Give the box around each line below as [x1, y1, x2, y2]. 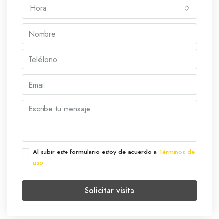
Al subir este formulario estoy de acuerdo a [33, 147, 159, 156]
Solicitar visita [85, 185, 134, 196]
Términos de [159, 147, 195, 156]
